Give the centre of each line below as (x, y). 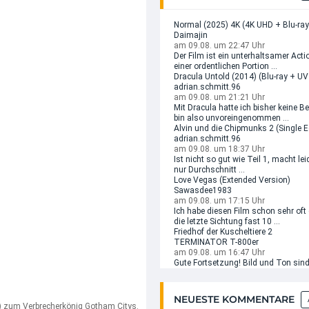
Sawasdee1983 (203, 190)
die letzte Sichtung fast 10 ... (227, 221)
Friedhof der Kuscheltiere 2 (223, 232)
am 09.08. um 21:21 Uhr (219, 97)
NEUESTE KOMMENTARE (234, 299)
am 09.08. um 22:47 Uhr (219, 46)
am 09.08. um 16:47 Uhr (219, 252)
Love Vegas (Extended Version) (232, 180)
